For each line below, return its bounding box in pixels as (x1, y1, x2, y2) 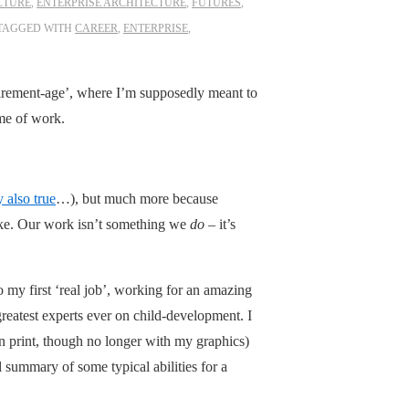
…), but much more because (56, 190, 218, 206)
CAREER (75, 21, 118, 35)
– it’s (204, 215, 236, 232)
